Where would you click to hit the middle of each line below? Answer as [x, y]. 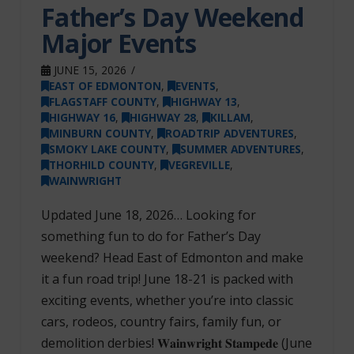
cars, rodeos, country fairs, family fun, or [161, 322]
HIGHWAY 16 [82, 118]
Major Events [119, 43]
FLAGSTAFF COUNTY [102, 102]
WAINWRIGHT [85, 181]
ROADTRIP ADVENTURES [229, 134]
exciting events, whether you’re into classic [167, 301]
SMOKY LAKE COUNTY [107, 149]
